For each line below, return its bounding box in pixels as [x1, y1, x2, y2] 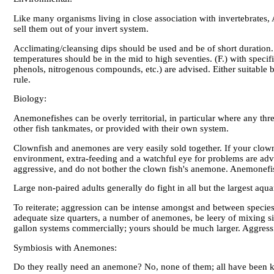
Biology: [13, 94, 46, 104]
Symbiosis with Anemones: [13, 242, 117, 253]
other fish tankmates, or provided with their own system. [13, 124, 229, 133]
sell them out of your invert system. [13, 24, 149, 34]
